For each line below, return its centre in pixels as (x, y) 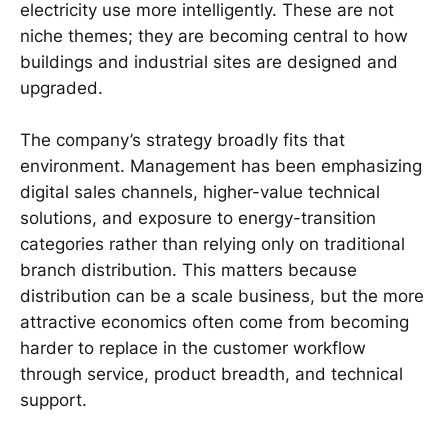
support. (53, 400)
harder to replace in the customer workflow (193, 348)
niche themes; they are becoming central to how (214, 35)
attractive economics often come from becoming (214, 322)
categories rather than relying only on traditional (212, 244)
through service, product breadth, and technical (211, 374)
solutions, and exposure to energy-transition (198, 218)
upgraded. (61, 87)
